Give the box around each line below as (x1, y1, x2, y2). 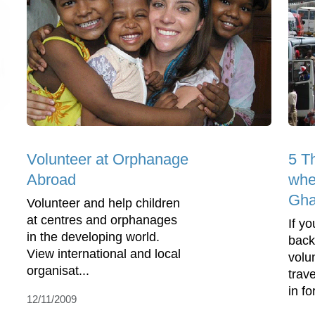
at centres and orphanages (27, 212, 177, 227)
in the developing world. (27, 229, 160, 244)
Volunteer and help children (27, 195, 180, 210)
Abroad (27, 170, 76, 188)
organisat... (27, 263, 89, 278)
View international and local (27, 246, 181, 261)
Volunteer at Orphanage (27, 150, 188, 168)
